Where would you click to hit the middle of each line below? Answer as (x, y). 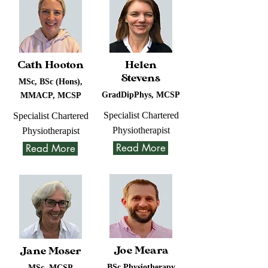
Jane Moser (51, 251)
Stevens (141, 78)
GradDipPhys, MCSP (141, 95)
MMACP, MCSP (51, 95)
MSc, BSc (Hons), (51, 82)
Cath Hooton (51, 65)
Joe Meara (141, 250)
